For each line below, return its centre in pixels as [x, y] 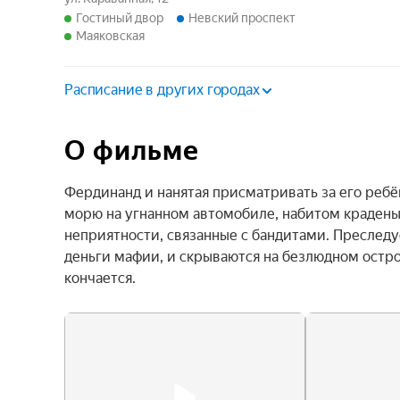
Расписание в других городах [162, 90]
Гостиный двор [120, 18]
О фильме [132, 150]
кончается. [100, 278]
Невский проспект [242, 18]
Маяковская [110, 36]
